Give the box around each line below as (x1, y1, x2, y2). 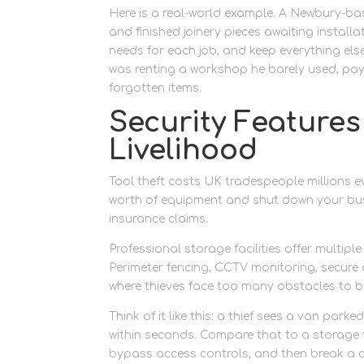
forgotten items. (109, 81, 202, 94)
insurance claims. (109, 212, 209, 225)
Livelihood (109, 134, 258, 166)
